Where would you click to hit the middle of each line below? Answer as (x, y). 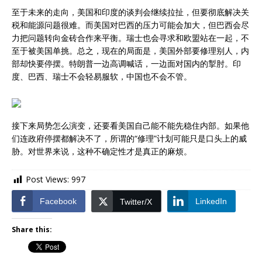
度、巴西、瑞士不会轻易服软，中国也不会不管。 (102, 77)
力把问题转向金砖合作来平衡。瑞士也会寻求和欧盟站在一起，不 (130, 38)
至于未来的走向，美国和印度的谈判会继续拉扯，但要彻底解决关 (130, 12)
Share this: (32, 229)
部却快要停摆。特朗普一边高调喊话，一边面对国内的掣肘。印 (126, 64)
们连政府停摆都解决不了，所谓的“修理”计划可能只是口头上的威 (129, 139)
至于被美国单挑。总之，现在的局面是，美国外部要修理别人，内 (130, 51)
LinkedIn (211, 201)
